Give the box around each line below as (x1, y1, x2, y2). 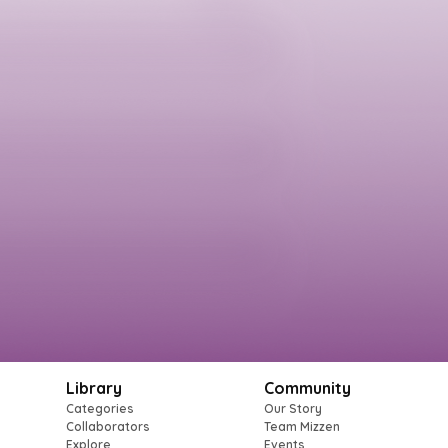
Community (263, 378, 351, 398)
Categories (65, 401, 134, 416)
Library (65, 378, 122, 398)
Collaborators (65, 419, 150, 434)
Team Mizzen (263, 419, 340, 434)
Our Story (263, 401, 322, 416)
